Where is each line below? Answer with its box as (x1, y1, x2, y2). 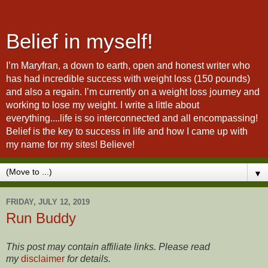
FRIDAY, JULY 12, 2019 (6, 197, 90, 206)
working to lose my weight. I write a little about (6, 100, 199, 110)
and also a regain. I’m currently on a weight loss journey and (6, 87, 260, 97)
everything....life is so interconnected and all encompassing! (6, 113, 258, 123)
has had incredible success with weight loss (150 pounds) (6, 74, 250, 84)
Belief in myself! (6, 30, 153, 53)
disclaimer (21, 253, 65, 264)
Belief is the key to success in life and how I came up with (6, 126, 248, 136)
